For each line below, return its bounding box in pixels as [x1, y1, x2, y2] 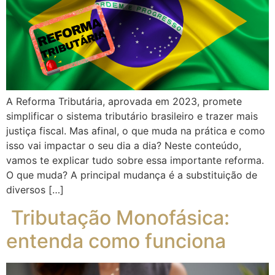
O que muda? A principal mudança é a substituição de [6, 169, 257, 182]
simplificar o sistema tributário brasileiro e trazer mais [6, 110, 258, 123]
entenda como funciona [6, 228, 226, 253]
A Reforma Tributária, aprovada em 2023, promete [6, 95, 242, 108]
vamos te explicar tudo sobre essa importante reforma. [6, 154, 264, 167]
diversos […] [6, 184, 64, 196]
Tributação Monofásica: [6, 205, 230, 230]
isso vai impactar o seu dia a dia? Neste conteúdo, [6, 139, 241, 152]
